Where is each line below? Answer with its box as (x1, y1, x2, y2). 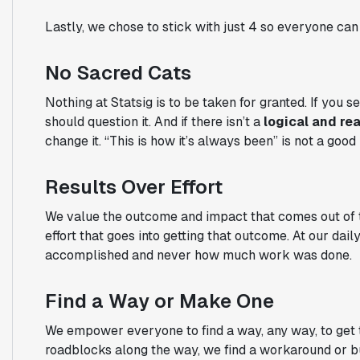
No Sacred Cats (44, 59, 191, 85)
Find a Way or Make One (44, 288, 274, 313)
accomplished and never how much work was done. (44, 246, 352, 264)
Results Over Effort (44, 174, 223, 199)
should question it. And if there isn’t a (44, 112, 264, 130)
